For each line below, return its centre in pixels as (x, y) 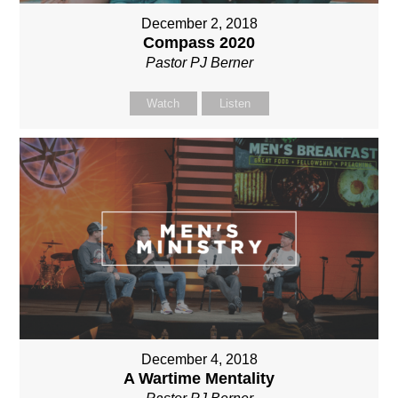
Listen (235, 103)
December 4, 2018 (199, 359)
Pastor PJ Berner (199, 62)
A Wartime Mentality (199, 378)
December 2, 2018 (199, 23)
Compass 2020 (199, 42)
